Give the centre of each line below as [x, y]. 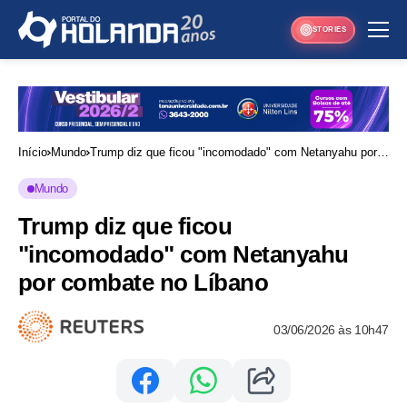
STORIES [329, 29]
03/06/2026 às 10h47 [331, 329]
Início [33, 153]
